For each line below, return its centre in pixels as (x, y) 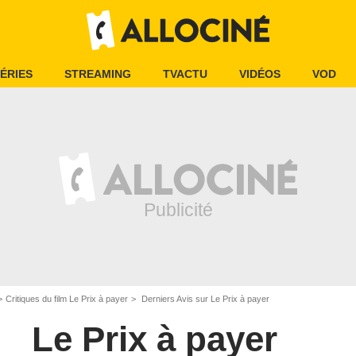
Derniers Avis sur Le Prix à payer (204, 299)
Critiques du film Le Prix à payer (67, 299)
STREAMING (98, 74)
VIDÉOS (260, 74)
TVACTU (185, 74)
